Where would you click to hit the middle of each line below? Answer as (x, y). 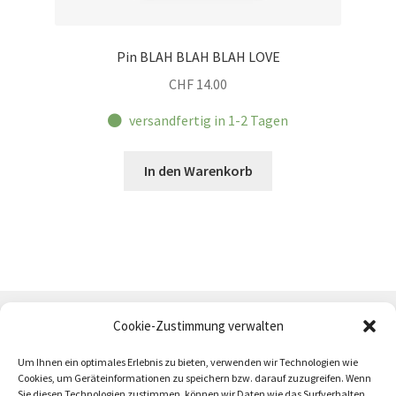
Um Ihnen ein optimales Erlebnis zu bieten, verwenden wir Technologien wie (188, 362)
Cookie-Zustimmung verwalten (198, 326)
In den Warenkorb (198, 171)
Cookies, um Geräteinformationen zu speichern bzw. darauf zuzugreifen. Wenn (194, 378)
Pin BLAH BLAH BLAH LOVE (198, 56)
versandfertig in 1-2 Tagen (209, 120)
